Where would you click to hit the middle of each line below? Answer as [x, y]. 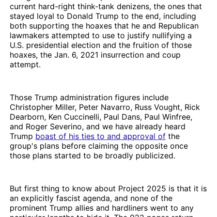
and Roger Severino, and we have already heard [98, 126]
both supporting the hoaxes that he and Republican [104, 25]
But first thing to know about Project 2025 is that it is [108, 188]
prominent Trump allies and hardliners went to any [102, 208]
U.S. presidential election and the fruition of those [101, 45]
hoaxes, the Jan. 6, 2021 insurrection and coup [95, 54]
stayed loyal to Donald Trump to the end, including [103, 16]
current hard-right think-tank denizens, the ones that [106, 6]
